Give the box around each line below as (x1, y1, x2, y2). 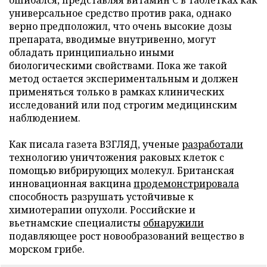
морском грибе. (9, 242, 85, 256)
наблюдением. (9, 111, 80, 125)
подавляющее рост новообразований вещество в (9, 229, 244, 243)
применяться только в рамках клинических (9, 85, 224, 98)
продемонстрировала (133, 176, 239, 190)
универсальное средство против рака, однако (9, 6, 231, 20)
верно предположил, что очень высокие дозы (9, 19, 232, 33)
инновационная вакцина (9, 176, 133, 190)
